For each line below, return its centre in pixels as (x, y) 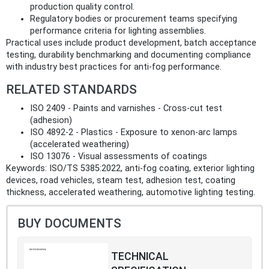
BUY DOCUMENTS (69, 224)
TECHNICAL (140, 257)
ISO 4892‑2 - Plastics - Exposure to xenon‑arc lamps (134, 133)
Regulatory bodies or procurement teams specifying (134, 19)
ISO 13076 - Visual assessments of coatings (119, 157)
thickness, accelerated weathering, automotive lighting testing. (131, 193)
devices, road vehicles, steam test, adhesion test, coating (121, 181)
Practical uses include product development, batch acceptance (131, 43)
